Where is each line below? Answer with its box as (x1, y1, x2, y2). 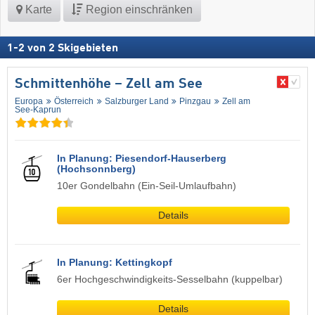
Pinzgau (179, 96, 212, 106)
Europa (15, 96, 43, 106)
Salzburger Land (104, 96, 169, 106)
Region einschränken (83, 3, 193, 15)
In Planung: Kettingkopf (57, 257, 172, 268)
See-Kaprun (15, 104, 61, 115)
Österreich (53, 96, 94, 106)
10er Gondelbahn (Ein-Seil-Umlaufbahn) (57, 180, 236, 191)
